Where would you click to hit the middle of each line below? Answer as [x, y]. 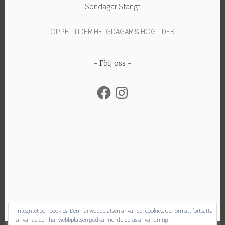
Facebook [112, 88]
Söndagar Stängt [113, 6]
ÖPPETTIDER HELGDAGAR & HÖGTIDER [113, 31]
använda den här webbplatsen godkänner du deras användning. [93, 220]
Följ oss [113, 64]
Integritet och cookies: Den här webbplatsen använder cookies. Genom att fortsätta [115, 211]
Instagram [129, 88]
